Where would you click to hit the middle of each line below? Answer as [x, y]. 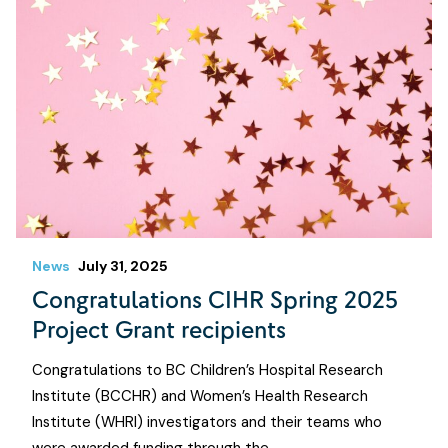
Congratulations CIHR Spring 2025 [215, 300]
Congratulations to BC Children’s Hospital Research [207, 370]
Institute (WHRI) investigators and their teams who [207, 422]
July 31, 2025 [123, 266]
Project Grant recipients [159, 330]
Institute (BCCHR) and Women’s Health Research [200, 396]
